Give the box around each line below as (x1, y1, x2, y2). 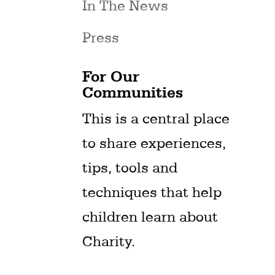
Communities (82, 82, 184, 102)
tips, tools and (82, 159, 178, 176)
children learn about (82, 208, 219, 225)
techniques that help (82, 184, 222, 201)
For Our (82, 66, 140, 86)
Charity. (82, 233, 136, 250)
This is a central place (82, 110, 230, 127)
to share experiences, (82, 134, 227, 152)
